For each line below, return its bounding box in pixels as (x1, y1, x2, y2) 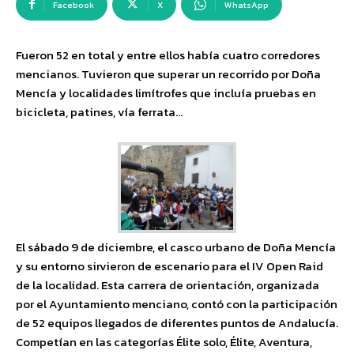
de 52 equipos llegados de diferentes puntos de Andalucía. (16, 313, 338, 332)
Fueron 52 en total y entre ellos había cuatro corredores (16, 46, 320, 64)
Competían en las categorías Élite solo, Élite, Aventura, (16, 332, 312, 351)
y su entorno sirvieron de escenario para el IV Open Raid (16, 256, 323, 275)
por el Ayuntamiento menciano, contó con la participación (16, 294, 337, 313)
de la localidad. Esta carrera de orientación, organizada (16, 275, 319, 294)
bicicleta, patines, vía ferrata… (16, 103, 183, 121)
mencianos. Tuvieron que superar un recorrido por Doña (16, 65, 321, 83)
